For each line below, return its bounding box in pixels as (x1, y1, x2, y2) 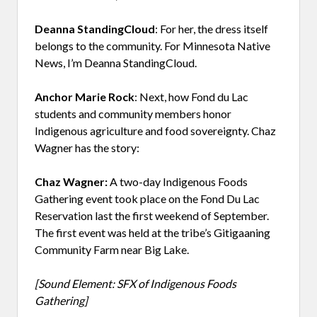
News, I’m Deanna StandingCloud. (35, 55, 197, 69)
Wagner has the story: (35, 140, 139, 154)
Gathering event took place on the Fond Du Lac (35, 191, 260, 205)
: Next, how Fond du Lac (134, 89, 248, 103)
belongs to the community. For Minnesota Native (35, 38, 270, 52)
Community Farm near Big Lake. (35, 242, 189, 256)
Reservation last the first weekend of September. (35, 208, 269, 222)
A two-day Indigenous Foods (108, 174, 248, 188)
